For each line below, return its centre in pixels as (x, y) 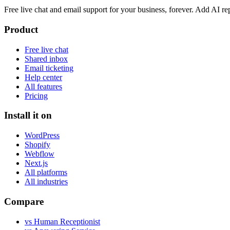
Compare (24, 201)
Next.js (36, 163)
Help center (43, 77)
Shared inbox (46, 59)
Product (21, 30)
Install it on (28, 116)
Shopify (37, 145)
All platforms (46, 172)
